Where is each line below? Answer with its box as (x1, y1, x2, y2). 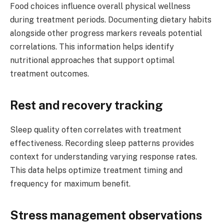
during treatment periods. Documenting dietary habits (10, 14, 211, 24)
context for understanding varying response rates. (10, 151, 197, 161)
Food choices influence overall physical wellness (10, 1, 190, 11)
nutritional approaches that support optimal (10, 55, 174, 65)
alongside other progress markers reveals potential (10, 28, 202, 38)
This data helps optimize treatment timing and (10, 165, 182, 175)
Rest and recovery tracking (10, 97, 163, 112)
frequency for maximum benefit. (10, 178, 130, 188)
